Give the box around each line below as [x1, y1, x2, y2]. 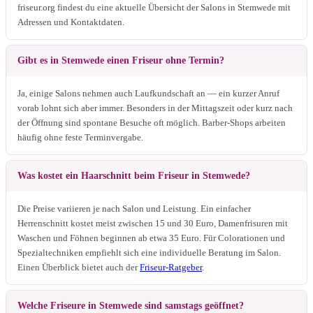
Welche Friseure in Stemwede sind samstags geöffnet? [17, 300, 244, 311]
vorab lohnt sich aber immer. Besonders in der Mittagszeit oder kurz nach [17, 102, 293, 113]
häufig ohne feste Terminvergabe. [17, 131, 143, 143]
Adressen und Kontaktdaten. [17, 16, 124, 27]
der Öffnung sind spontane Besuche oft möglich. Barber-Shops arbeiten [17, 117, 286, 128]
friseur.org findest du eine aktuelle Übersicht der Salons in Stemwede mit [17, 1, 291, 13]
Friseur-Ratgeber [140, 261, 202, 272]
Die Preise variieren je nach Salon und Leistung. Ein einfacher [17, 203, 251, 214]
